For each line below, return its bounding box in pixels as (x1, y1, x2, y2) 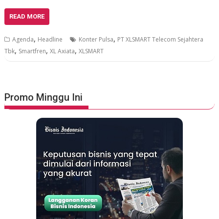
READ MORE (9, 13, 45, 21)
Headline (38, 35, 63, 44)
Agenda (12, 35, 34, 44)
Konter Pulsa (79, 35, 114, 44)
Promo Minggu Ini (4, 91, 83, 103)
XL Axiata (50, 47, 75, 56)
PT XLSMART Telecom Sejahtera (117, 35, 204, 44)
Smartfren (19, 47, 46, 56)
